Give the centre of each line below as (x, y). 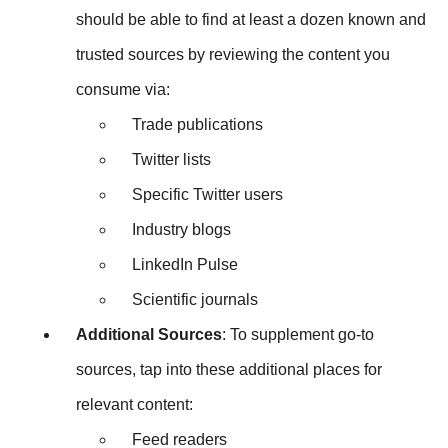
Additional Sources (149, 334)
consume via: (123, 89)
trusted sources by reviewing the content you (233, 54)
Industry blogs (181, 229)
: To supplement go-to (298, 334)
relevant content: (134, 404)
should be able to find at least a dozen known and (251, 19)
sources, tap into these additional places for (229, 369)
